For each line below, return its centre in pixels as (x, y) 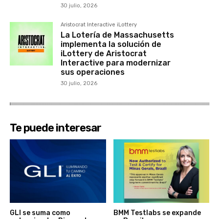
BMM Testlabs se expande (157, 213)
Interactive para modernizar (116, 63)
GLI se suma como (40, 213)
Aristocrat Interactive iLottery (99, 25)
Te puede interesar (55, 128)
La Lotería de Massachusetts (118, 35)
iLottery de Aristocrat (104, 54)
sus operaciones (93, 72)
